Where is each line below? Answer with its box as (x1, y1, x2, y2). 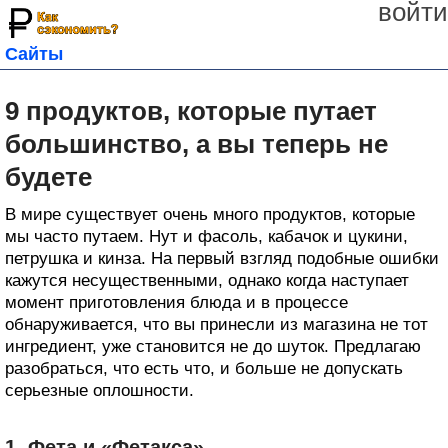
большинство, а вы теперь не (5, 129, 388, 160)
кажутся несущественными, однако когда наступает (5, 271, 409, 291)
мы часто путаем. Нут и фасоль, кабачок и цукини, (5, 227, 408, 247)
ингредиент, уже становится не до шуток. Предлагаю (5, 337, 421, 357)
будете (5, 162, 92, 193)
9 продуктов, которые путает (5, 96, 377, 127)
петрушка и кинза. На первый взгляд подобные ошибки (5, 249, 439, 269)
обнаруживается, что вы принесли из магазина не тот (5, 315, 428, 335)
